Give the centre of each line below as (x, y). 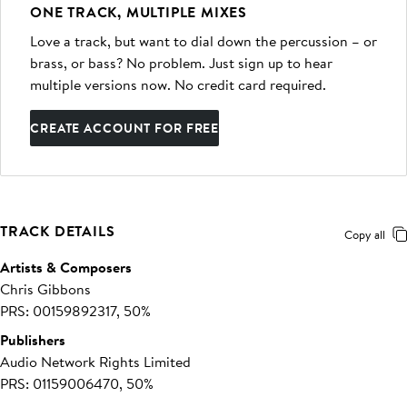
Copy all (365, 234)
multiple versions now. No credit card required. (178, 84)
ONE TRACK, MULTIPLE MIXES (139, 12)
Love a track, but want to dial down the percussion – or (203, 41)
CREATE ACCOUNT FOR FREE (125, 128)
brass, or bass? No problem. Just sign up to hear (181, 63)
